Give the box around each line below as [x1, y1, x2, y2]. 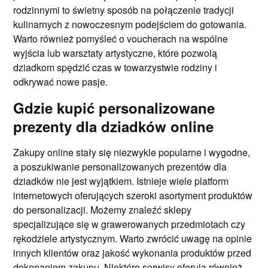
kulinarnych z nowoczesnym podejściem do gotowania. [13, 17, 247, 31]
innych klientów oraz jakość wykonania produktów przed [13, 245, 252, 260]
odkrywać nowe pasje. [13, 74, 108, 89]
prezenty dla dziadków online [13, 115, 214, 136]
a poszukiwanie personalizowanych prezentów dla [13, 159, 227, 173]
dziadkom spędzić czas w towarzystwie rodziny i [13, 60, 218, 74]
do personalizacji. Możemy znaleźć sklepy [13, 202, 192, 217]
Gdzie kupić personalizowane [13, 97, 215, 118]
